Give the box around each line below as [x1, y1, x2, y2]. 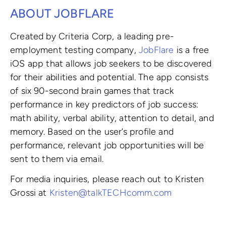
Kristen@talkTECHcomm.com [49, 187, 172, 199]
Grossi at [10, 187, 49, 199]
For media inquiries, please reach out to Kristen [10, 174, 204, 185]
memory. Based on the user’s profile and [10, 126, 174, 137]
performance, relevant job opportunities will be [10, 139, 204, 151]
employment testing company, [10, 44, 139, 55]
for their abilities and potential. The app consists [10, 71, 209, 83]
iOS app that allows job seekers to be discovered [10, 58, 212, 69]
